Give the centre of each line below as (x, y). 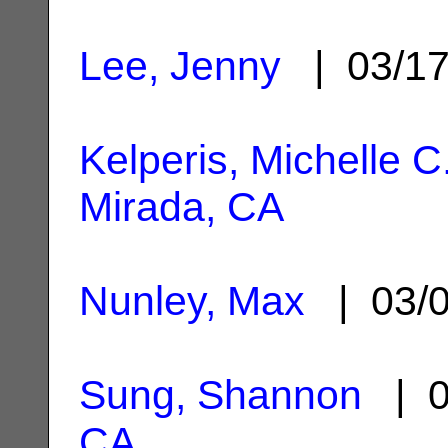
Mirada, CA (181, 206)
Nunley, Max (192, 300)
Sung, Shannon (220, 394)
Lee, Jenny (180, 65)
